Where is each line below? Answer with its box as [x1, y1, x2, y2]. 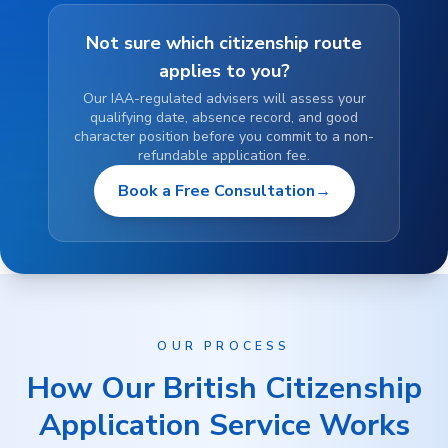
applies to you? [158, 59, 290, 83]
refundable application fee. [138, 146, 310, 165]
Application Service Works [38, 405, 410, 446]
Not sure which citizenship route [86, 31, 362, 55]
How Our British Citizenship [26, 368, 422, 409]
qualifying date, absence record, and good [90, 108, 358, 127]
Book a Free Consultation [117, 180, 315, 202]
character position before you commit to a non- [74, 127, 374, 146]
